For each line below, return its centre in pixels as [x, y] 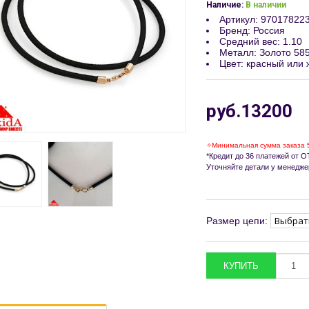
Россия [269, 30]
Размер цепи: [237, 221]
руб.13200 [249, 111]
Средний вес [248, 41]
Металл [237, 52]
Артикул [237, 19]
